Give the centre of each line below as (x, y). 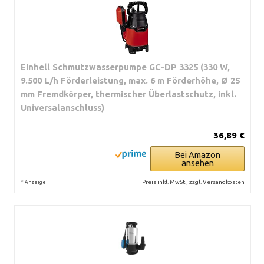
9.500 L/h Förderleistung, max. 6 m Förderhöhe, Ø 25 (130, 80)
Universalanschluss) (62, 107)
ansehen (197, 163)
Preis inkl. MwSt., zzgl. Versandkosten (193, 181)
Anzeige (35, 182)
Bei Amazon (197, 154)
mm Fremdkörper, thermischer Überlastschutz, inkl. (128, 94)
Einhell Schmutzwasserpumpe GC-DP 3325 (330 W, (125, 67)
